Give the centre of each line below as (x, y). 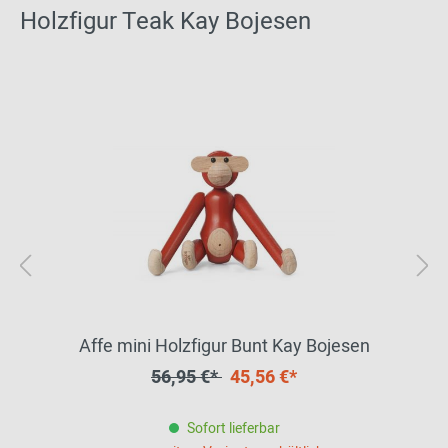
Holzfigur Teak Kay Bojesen (165, 22)
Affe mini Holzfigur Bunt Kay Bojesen (224, 347)
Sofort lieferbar (233, 429)
